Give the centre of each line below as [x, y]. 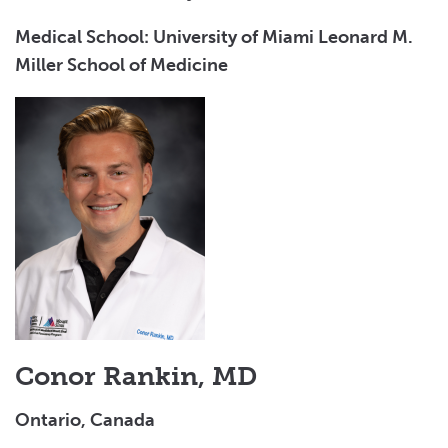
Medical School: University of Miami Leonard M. [214, 36]
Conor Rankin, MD [136, 376]
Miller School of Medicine [121, 64]
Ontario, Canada [85, 419]
